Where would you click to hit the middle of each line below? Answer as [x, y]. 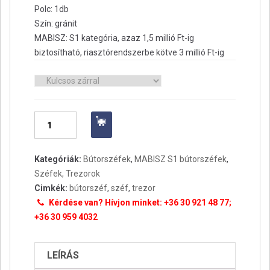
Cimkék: [51, 188]
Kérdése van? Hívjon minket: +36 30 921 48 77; [139, 203]
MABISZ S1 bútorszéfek [181, 159]
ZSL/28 [48, 133]
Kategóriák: [58, 159]
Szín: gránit [56, 24]
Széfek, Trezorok [67, 174]
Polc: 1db [52, 9]
